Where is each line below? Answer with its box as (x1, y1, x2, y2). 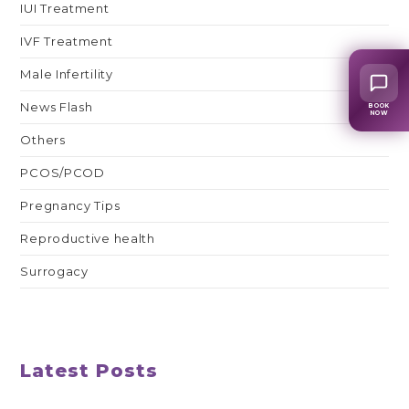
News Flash (20, 100, 93, 115)
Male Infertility (20, 67, 113, 82)
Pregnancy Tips (20, 198, 121, 214)
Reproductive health (20, 231, 155, 246)
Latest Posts (20, 360, 159, 383)
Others (20, 132, 66, 148)
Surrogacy (20, 264, 89, 279)
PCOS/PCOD (20, 165, 105, 181)
